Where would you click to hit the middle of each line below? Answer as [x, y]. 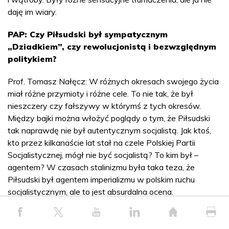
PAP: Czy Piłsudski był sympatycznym [88, 34]
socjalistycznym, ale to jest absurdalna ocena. [90, 191]
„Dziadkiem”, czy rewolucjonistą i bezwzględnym [112, 46]
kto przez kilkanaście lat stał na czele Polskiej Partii [101, 142]
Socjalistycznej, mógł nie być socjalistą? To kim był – [103, 155]
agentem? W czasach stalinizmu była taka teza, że [101, 167]
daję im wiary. [32, 12]
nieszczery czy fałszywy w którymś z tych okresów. [104, 106]
